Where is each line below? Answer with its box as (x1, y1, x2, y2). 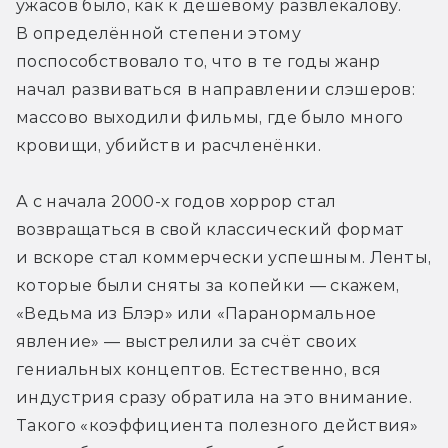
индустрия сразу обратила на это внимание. (16, 388, 413, 408)
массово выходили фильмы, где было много (16, 108, 404, 128)
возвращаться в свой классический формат (16, 220, 405, 240)
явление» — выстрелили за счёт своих (16, 332, 357, 352)
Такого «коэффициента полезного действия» (16, 416, 419, 436)
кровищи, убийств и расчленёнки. (16, 136, 321, 156)
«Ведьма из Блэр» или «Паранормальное (16, 304, 377, 324)
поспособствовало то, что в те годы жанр (16, 52, 381, 72)
